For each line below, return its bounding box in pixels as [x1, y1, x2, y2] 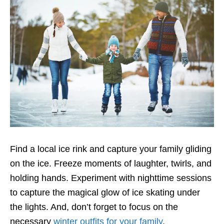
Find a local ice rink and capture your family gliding [10, 144, 211, 154]
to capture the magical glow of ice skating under [10, 187, 200, 198]
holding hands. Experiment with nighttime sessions [10, 173, 211, 183]
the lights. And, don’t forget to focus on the [10, 202, 178, 212]
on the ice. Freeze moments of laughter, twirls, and [10, 158, 211, 169]
